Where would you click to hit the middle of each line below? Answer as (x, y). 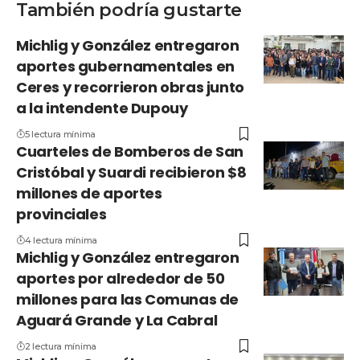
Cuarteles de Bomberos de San (130, 152)
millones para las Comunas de (128, 300)
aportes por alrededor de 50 (121, 279)
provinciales (61, 215)
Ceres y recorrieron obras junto (130, 88)
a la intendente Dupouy (102, 108)
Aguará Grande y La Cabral (117, 321)
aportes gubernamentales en (125, 67)
